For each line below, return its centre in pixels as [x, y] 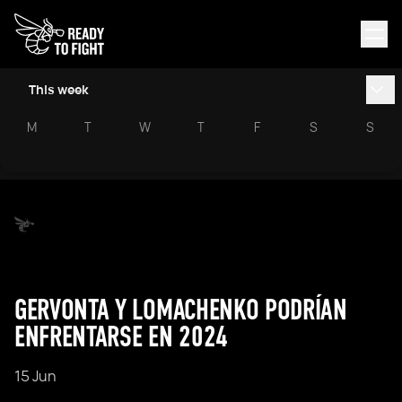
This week [59, 89]
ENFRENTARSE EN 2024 [121, 337]
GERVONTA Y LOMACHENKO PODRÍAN [181, 310]
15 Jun [35, 376]
